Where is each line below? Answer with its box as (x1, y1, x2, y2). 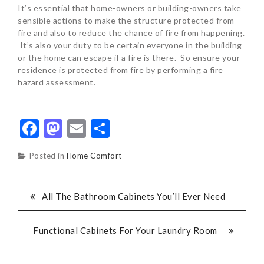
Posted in (29, 151, 67, 161)
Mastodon (62, 117, 147, 140)
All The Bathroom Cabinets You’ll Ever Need (42, 191, 225, 202)
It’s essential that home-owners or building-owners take (18, 3, 242, 14)
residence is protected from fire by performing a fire (18, 65, 223, 75)
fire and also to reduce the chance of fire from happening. (18, 28, 245, 38)
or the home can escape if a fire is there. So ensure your (18, 52, 240, 63)
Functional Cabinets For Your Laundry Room (33, 225, 217, 236)
